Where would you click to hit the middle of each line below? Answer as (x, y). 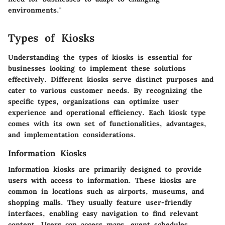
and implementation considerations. (72, 134)
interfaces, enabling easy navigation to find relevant (103, 213)
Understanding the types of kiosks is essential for (100, 57)
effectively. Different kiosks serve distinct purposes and (111, 79)
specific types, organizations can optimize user (93, 101)
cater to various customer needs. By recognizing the (105, 90)
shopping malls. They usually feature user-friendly (100, 202)
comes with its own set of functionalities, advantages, (107, 123)
